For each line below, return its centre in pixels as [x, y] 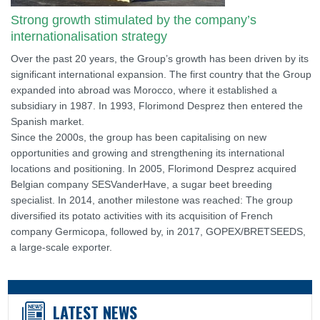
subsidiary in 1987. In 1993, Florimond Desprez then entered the [156, 106]
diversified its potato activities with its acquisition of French [141, 216]
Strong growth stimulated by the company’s [133, 20]
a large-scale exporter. [61, 247]
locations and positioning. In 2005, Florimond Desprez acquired [153, 169]
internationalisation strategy [89, 36]
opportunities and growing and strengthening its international [147, 153]
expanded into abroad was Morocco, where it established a [144, 90]
